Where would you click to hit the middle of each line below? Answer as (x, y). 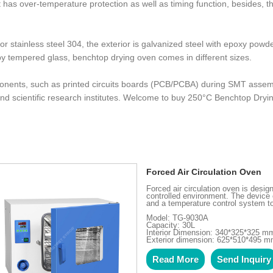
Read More (176, 260)
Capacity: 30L (171, 225)
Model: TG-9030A (178, 218)
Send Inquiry (244, 260)
